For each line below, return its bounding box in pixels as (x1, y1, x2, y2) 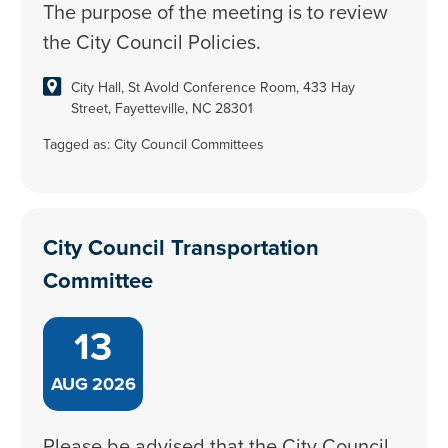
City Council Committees (114, 134, 265, 155)
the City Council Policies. (43, 27, 262, 57)
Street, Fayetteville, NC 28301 (71, 98, 254, 119)
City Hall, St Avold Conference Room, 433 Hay (71, 77, 356, 98)
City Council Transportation (43, 231, 320, 264)
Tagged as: (43, 134, 115, 155)
